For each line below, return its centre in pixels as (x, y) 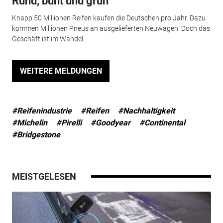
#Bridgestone (36, 134)
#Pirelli (69, 122)
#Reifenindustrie (42, 111)
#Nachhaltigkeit (146, 111)
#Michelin (29, 122)
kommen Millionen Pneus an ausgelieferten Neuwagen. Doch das (111, 28)
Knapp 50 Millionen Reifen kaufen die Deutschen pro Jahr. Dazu (109, 18)
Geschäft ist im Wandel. (48, 39)
